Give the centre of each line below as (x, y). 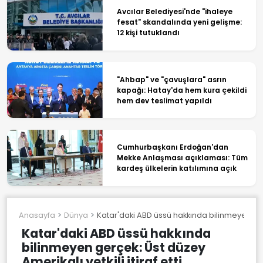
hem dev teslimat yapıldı (164, 100)
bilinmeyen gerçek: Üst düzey (114, 248)
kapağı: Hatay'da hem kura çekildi (181, 90)
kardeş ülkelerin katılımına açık (176, 168)
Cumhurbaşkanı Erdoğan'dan (172, 147)
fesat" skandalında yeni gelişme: (179, 22)
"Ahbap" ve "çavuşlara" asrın (171, 79)
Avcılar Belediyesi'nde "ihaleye (174, 12)
